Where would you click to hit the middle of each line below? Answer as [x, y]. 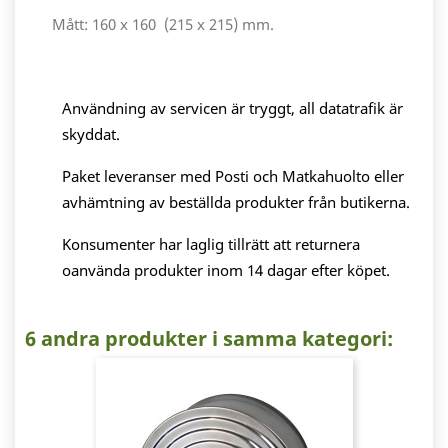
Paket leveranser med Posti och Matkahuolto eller [233, 176]
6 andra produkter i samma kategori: [209, 339]
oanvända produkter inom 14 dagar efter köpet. [226, 270]
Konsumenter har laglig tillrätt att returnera [211, 244]
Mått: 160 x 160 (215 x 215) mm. [163, 24]
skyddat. [91, 134]
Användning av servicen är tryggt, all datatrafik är [232, 108]
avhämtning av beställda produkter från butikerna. [238, 202]
